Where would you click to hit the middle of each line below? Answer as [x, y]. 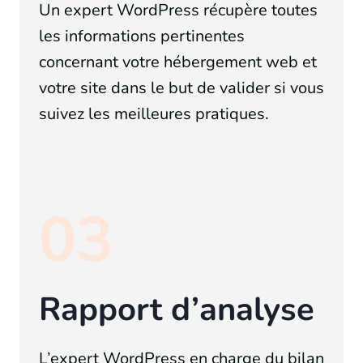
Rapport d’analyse [177, 310]
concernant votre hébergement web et [178, 62]
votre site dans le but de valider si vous [181, 88]
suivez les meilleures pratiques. [154, 114]
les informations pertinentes [142, 36]
